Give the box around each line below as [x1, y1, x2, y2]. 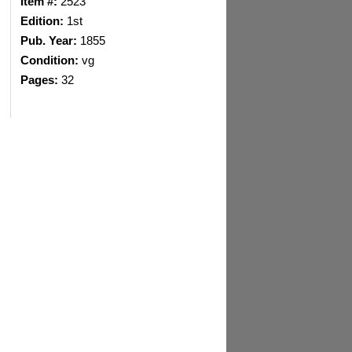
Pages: [20, 73, 59, 87]
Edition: [20, 14, 64, 28]
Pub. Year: [20, 34, 78, 48]
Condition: [20, 53, 79, 68]
